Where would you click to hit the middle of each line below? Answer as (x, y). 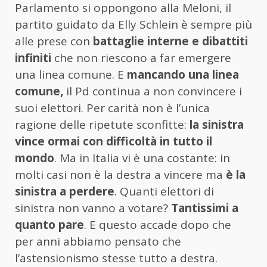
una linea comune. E (71, 75)
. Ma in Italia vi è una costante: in (142, 158)
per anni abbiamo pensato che (98, 242)
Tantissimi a (205, 208)
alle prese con (52, 41)
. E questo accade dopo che (158, 225)
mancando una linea (183, 75)
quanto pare (49, 225)
